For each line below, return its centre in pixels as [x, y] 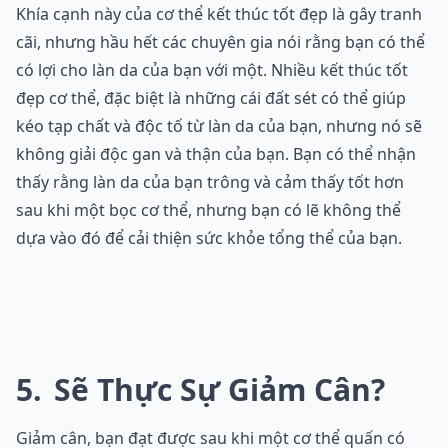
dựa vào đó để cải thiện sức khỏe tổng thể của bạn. [209, 238]
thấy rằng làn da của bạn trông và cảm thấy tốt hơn [210, 182]
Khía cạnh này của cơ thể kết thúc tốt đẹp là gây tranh [219, 14]
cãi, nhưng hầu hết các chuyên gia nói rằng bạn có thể [220, 42]
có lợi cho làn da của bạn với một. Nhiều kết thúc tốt [212, 70]
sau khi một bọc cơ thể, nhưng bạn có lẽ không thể [208, 210]
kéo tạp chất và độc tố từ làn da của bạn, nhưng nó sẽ [219, 126]
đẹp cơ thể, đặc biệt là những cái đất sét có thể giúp [211, 98]
